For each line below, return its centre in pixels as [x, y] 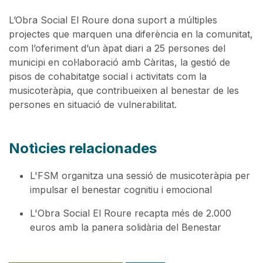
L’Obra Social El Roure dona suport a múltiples [113, 20]
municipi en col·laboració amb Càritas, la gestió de [119, 63]
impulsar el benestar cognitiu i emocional [121, 190]
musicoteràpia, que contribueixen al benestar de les [124, 91]
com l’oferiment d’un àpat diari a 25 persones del [117, 48]
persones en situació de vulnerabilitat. [93, 105]
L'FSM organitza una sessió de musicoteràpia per [140, 176]
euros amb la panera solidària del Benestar [126, 227]
